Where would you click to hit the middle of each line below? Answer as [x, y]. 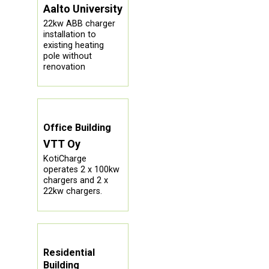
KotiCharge [65, 159]
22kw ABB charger [79, 23]
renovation [64, 67]
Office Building [77, 128]
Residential [69, 252]
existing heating [73, 45]
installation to [69, 34]
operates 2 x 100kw [81, 170]
